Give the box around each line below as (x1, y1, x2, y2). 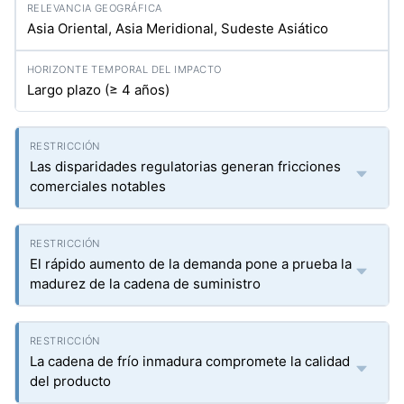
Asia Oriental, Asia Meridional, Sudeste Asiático (27, 20, 328, 37)
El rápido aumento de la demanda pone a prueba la (30, 255, 352, 272)
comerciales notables (30, 178, 166, 195)
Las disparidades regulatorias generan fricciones (30, 158, 341, 175)
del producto (30, 372, 111, 390)
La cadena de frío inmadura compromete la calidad (30, 353, 350, 370)
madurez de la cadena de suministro (30, 275, 261, 292)
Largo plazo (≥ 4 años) (27, 81, 170, 98)
